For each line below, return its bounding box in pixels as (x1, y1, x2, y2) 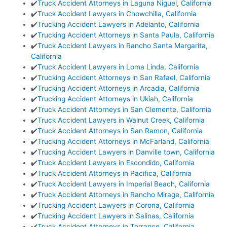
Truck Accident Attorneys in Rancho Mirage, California (37, 191, 215, 199)
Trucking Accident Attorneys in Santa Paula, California (37, 31, 215, 40)
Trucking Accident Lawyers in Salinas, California (37, 212, 195, 220)
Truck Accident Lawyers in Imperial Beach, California (37, 180, 210, 188)
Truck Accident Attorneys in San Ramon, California (37, 127, 203, 135)
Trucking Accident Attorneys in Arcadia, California (37, 84, 200, 93)
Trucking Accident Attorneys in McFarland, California (37, 137, 210, 146)
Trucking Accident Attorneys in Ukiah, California (37, 95, 194, 103)
